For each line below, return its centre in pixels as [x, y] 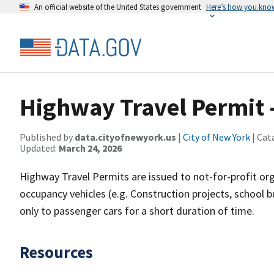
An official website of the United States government [118, 7]
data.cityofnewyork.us [125, 137]
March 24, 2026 [90, 148]
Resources [56, 252]
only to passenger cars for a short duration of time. [137, 211]
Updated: [39, 148]
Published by [47, 137]
